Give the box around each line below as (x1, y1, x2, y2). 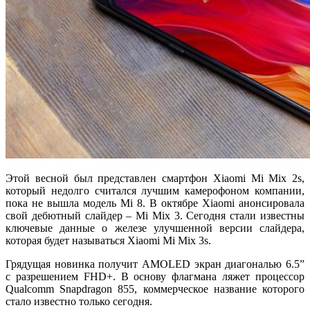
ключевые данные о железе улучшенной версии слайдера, (6, 221, 304, 234)
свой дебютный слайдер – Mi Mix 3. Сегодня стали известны (6, 209, 304, 221)
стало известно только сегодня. (6, 295, 152, 307)
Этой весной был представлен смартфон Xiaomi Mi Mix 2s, (6, 172, 304, 184)
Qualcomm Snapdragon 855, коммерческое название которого (6, 282, 304, 295)
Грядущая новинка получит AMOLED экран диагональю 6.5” (6, 257, 304, 270)
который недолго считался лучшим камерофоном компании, (6, 184, 304, 197)
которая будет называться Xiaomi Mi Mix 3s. (6, 234, 211, 246)
